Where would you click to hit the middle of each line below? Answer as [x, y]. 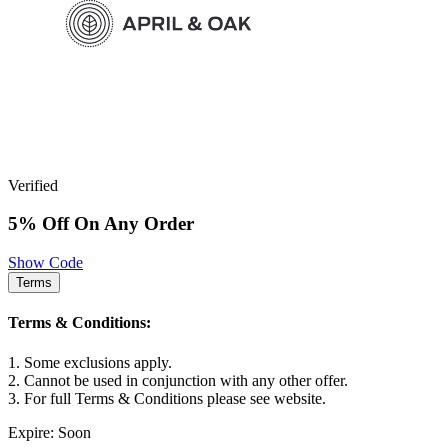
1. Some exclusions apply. [90, 362]
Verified [33, 185]
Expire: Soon [49, 432]
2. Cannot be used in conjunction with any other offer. [178, 380]
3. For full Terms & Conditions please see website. [167, 398]
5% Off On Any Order [101, 224]
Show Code [45, 263]
